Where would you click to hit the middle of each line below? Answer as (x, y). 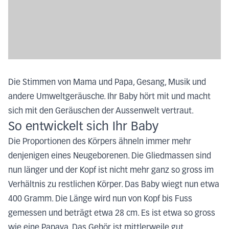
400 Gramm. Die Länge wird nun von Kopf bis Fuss (100, 199)
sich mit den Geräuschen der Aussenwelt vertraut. (101, 111)
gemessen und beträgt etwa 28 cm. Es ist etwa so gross (112, 213)
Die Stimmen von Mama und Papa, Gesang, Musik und (107, 83)
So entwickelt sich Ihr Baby (83, 127)
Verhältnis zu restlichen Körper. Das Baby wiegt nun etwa (114, 185)
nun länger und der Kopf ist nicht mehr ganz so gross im (111, 170)
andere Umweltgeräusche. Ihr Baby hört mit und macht (109, 97)
